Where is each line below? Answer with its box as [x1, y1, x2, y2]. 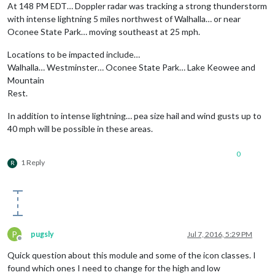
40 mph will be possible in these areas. [7, 123, 153, 134]
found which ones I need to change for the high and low [7, 262, 220, 273]
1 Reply [21, 157, 45, 167]
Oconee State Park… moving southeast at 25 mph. [7, 26, 200, 37]
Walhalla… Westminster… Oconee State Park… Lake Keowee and [7, 61, 255, 72]
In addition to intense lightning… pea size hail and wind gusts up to [7, 110, 261, 121]
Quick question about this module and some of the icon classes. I [7, 249, 256, 260]
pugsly [31, 229, 54, 239]
